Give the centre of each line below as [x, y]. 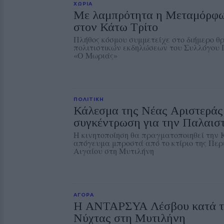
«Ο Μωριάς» [95, 55]
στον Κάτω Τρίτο [116, 27]
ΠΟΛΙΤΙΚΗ [89, 99]
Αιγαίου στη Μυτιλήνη [114, 151]
